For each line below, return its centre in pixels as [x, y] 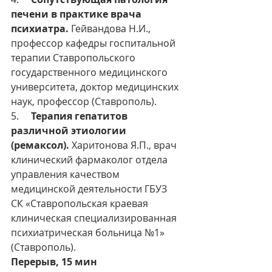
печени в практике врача [77, 14]
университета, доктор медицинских [96, 87]
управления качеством [66, 174]
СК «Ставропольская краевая [81, 203]
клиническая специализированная [95, 218]
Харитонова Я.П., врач [124, 145]
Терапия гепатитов [80, 116]
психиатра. [40, 29]
